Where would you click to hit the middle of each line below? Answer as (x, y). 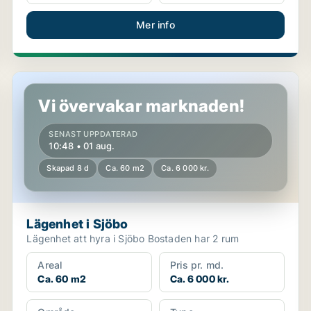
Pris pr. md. (197, 265)
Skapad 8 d (68, 168)
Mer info (155, 25)
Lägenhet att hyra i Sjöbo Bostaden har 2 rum (193, 238)
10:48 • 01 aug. (82, 146)
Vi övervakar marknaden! (141, 106)
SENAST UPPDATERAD (93, 134)
